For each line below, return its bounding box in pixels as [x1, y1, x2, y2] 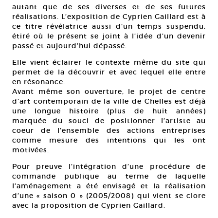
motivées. [12, 145, 49, 154]
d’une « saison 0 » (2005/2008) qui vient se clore [12, 191, 206, 200]
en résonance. [12, 77, 65, 86]
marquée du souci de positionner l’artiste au [12, 116, 206, 125]
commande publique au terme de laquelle [12, 172, 206, 181]
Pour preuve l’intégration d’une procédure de [12, 162, 206, 171]
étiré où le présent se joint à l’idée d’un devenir [12, 32, 206, 40]
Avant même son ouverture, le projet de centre [12, 87, 206, 96]
